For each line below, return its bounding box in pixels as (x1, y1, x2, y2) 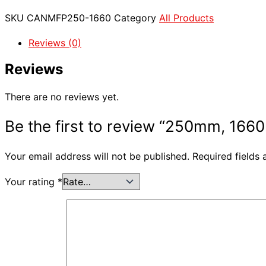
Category (114, 11, 156, 24)
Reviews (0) (28, 36, 81, 49)
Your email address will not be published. (5, 150, 189, 163)
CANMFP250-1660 (27, 11, 114, 24)
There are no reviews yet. (5, 91, 119, 103)
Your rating (5, 176, 58, 188)
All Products (159, 11, 214, 24)
